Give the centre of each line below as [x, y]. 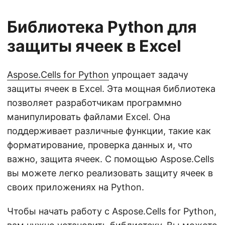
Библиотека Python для [102, 27]
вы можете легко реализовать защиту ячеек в [110, 173]
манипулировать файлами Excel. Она [89, 117]
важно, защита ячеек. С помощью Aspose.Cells [110, 159]
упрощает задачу [149, 75]
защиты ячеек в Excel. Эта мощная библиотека [111, 89]
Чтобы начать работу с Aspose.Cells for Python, [112, 211]
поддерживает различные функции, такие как [109, 131]
